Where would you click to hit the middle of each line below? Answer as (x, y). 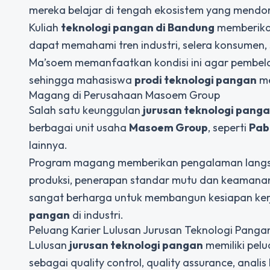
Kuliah (45, 27)
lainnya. (48, 145)
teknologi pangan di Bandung (138, 27)
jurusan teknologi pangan (136, 245)
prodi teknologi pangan (196, 80)
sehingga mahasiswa (82, 80)
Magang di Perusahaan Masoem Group (124, 95)
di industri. (97, 215)
